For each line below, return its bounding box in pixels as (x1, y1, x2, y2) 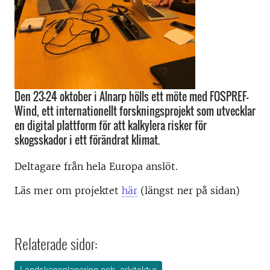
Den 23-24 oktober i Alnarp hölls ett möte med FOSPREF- (14, 89, 248, 104)
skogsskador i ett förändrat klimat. (14, 132, 160, 148)
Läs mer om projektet (14, 184, 122, 196)
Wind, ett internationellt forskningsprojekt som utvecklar (14, 103, 256, 119)
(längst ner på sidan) (137, 184, 240, 196)
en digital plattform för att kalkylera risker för (14, 118, 207, 133)
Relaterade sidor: (14, 233, 98, 254)
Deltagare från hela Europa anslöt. (14, 160, 178, 172)
